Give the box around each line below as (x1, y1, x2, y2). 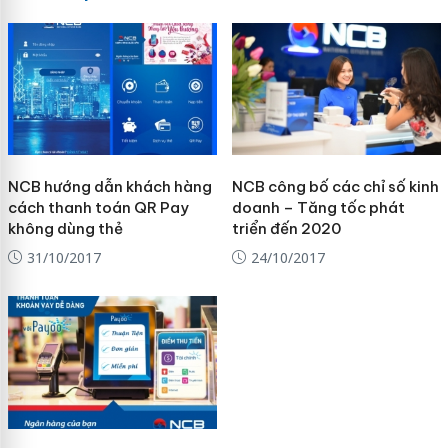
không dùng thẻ (7, 218, 123, 238)
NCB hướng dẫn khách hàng (7, 176, 212, 196)
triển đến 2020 (231, 218, 341, 238)
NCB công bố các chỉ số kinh (231, 176, 439, 196)
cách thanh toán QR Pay (7, 197, 189, 217)
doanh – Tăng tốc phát (231, 197, 405, 217)
